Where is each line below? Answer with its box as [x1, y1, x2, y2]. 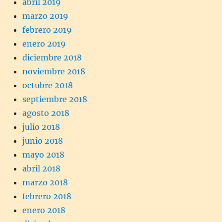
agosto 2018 [22, 108, 69, 118]
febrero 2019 [22, 25, 72, 35]
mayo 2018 [22, 150, 64, 160]
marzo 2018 [22, 177, 68, 188]
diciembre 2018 [22, 53, 82, 63]
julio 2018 [22, 122, 60, 132]
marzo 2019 [22, 11, 68, 21]
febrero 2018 [22, 191, 71, 202]
